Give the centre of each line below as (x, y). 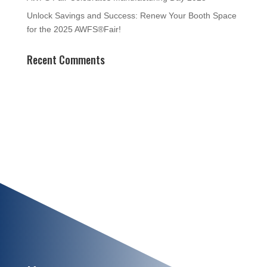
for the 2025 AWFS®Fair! (74, 30)
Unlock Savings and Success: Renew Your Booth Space (131, 16)
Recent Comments (66, 60)
